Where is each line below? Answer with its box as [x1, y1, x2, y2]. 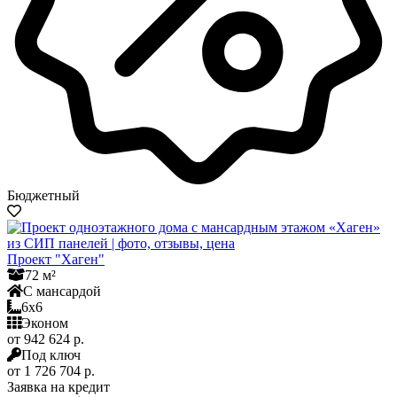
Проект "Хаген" [7, 251, 105, 267]
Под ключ [21, 346, 81, 362]
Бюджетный [7, 187, 80, 203]
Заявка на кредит [7, 378, 110, 394]
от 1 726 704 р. [7, 362, 95, 378]
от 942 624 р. [7, 331, 84, 346]
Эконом [21, 315, 68, 331]
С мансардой [23, 283, 101, 299]
